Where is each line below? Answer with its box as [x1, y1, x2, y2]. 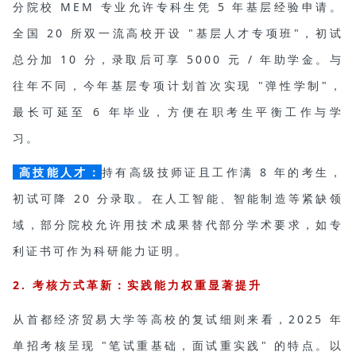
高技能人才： [13, 164, 103, 180]
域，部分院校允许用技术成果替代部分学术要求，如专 [13, 216, 343, 232]
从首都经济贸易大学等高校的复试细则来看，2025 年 [13, 311, 343, 327]
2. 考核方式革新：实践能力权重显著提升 [13, 277, 263, 292]
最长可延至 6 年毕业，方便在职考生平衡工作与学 [13, 103, 343, 119]
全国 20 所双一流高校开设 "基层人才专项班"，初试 [13, 25, 343, 41]
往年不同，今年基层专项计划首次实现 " [13, 77, 265, 93]
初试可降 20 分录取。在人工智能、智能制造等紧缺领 [13, 190, 343, 206]
